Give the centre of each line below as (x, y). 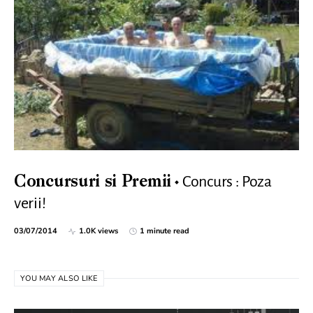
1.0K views (99, 231)
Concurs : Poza (227, 182)
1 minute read (165, 231)
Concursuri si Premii (93, 182)
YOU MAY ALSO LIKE (59, 278)
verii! (30, 203)
